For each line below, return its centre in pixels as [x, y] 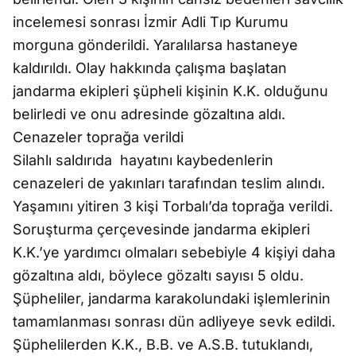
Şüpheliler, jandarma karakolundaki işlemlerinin [172, 298]
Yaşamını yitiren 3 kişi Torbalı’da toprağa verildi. [175, 206]
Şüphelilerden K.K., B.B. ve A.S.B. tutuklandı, [163, 344]
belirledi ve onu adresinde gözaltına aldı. [149, 114]
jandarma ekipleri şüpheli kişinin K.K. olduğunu [170, 91]
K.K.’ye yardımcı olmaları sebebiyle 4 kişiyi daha [174, 252]
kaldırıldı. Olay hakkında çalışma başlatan [150, 68]
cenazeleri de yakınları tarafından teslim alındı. [169, 183]
